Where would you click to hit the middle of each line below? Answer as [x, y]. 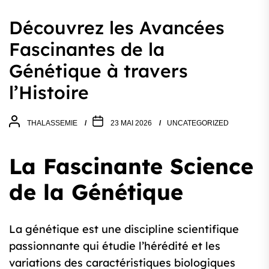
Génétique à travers [98, 71]
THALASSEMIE [52, 123]
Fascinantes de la [87, 50]
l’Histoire [49, 93]
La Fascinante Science [131, 166]
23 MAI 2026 [131, 123]
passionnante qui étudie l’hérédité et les [115, 246]
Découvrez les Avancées [117, 28]
